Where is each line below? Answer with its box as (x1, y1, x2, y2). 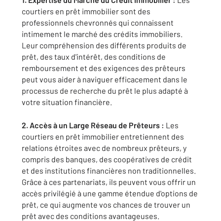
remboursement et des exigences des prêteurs (22, 63, 185, 73)
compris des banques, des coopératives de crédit (22, 154, 192, 164)
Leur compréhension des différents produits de (22, 40, 186, 50)
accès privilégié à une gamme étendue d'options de (22, 188, 198, 198)
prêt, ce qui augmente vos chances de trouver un (22, 200, 190, 209)
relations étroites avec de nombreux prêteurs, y (22, 143, 186, 152)
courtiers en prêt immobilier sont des (22, 6, 150, 16)
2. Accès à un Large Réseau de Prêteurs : (22, 120, 164, 130)
